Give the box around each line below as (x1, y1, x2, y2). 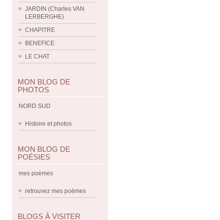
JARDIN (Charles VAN (25, 5, 84, 12)
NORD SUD (19, 103, 51, 110)
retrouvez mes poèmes (25, 188, 86, 194)
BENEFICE (25, 40, 55, 47)
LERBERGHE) (25, 13, 64, 20)
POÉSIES (18, 153, 50, 161)
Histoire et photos (25, 120, 72, 127)
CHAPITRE (25, 27, 55, 33)
